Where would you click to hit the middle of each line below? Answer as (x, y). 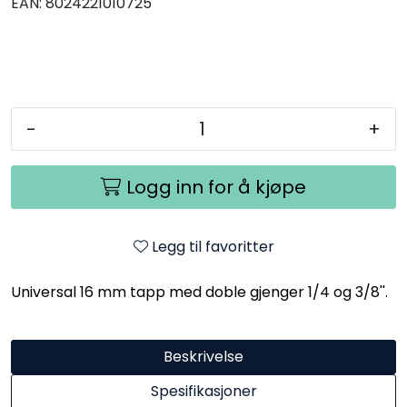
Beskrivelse (203, 356)
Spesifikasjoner (203, 391)
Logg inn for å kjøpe (216, 187)
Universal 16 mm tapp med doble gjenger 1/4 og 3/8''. (199, 292)
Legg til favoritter (213, 246)
